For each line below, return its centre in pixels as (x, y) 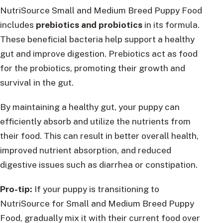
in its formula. (171, 24)
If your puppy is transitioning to (96, 189)
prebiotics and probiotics (89, 24)
